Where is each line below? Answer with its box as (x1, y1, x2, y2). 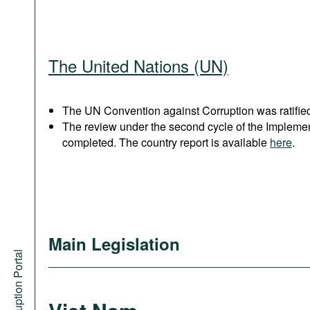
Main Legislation (48, 232, 180, 255)
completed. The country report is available (62, 134, 270, 150)
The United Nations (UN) (48, 53, 228, 77)
